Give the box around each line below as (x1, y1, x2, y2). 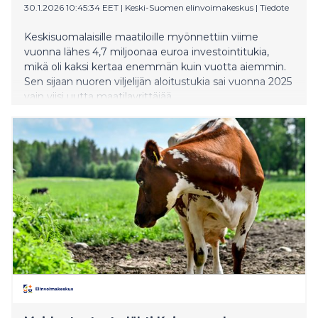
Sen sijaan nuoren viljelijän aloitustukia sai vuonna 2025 (24, 75, 292, 88)
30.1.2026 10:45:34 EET (24, 1, 119, 13)
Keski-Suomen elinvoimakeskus (125, 1, 253, 13)
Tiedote (260, 1, 289, 13)
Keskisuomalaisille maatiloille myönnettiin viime (24, 30, 258, 43)
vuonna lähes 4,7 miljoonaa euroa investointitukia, (24, 45, 269, 58)
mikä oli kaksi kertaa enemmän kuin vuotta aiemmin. (24, 60, 286, 73)
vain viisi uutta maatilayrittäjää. (24, 89, 174, 103)
